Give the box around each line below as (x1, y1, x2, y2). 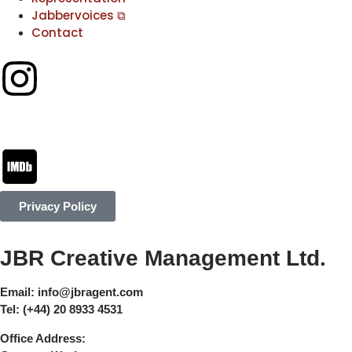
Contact (31, 24, 83, 42)
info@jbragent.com (38, 285, 143, 299)
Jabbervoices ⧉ (31, 7, 126, 24)
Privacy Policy (19, 200, 97, 214)
